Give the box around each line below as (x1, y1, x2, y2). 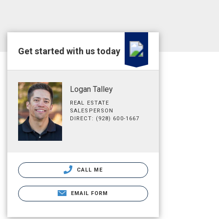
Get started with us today (18, 46, 120, 56)
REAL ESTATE (70, 100, 109, 106)
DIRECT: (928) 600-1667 (70, 115, 140, 122)
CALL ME (74, 166, 103, 173)
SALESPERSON (70, 108, 114, 114)
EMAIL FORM (70, 190, 109, 197)
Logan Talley (70, 85, 113, 94)
